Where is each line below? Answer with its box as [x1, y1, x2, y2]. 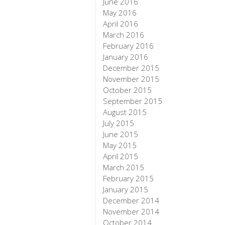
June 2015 [103, 129, 139, 140]
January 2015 [103, 184, 149, 195]
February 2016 [103, 41, 154, 51]
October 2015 [103, 85, 152, 95]
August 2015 [103, 107, 147, 118]
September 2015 [103, 96, 163, 106]
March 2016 [103, 30, 145, 40]
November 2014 [103, 206, 160, 217]
